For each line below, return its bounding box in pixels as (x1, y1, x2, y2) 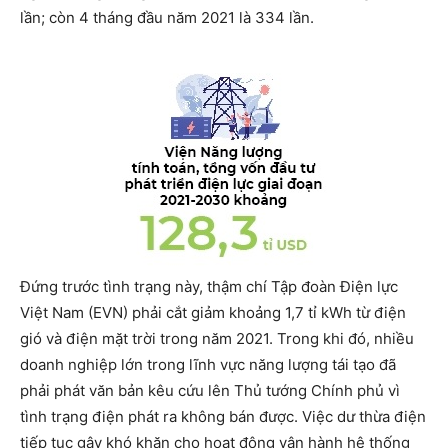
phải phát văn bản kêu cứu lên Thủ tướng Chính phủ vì (20, 380, 400, 400)
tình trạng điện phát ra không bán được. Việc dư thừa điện (20, 406, 426, 426)
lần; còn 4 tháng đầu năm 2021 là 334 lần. (20, 7, 314, 27)
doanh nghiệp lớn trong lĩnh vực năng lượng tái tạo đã (20, 354, 396, 374)
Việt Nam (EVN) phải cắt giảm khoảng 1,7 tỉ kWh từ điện (20, 302, 406, 322)
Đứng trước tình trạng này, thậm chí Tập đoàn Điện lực (20, 276, 398, 296)
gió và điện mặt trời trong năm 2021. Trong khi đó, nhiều (20, 328, 414, 348)
